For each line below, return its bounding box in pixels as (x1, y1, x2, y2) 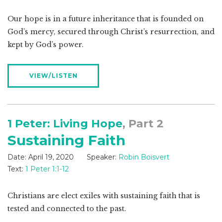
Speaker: (87, 153, 116, 162)
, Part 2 (122, 117, 164, 131)
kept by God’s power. (7, 40, 84, 50)
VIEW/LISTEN (29, 72, 78, 80)
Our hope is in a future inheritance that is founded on (7, 14, 204, 24)
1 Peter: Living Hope (7, 117, 122, 131)
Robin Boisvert (118, 153, 169, 162)
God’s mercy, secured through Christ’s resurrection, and (7, 27, 215, 37)
